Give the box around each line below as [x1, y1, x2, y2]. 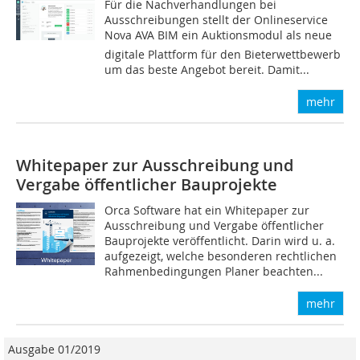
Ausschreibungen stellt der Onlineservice [104, 11, 329, 27]
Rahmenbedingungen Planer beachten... [104, 263, 324, 279]
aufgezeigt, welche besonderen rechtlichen [104, 247, 337, 264]
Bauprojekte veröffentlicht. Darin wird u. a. [104, 232, 336, 248]
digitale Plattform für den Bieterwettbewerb [104, 46, 342, 62]
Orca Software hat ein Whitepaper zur [104, 202, 310, 218]
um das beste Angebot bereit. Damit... [104, 61, 310, 77]
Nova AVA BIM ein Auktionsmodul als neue [104, 27, 333, 43]
